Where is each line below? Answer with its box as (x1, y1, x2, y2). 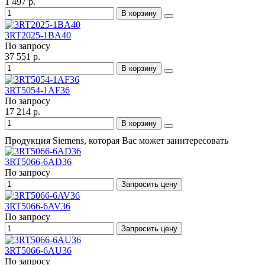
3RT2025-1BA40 (5, 30, 71, 41)
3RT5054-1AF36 (5, 85, 70, 96)
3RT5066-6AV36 (5, 201, 70, 212)
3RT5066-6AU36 (5, 245, 72, 256)
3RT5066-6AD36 (5, 157, 72, 167)
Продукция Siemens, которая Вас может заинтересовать (5, 135, 228, 146)
